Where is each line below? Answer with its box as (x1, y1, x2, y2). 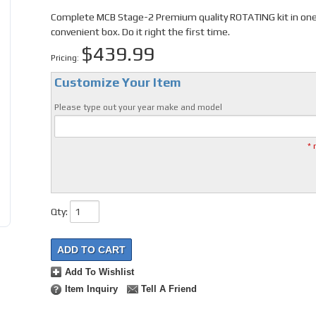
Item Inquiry (64, 284, 118, 295)
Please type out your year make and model (54, 102, 222, 113)
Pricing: (50, 53, 81, 63)
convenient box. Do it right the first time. (50, 26, 230, 37)
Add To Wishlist (64, 267, 134, 278)
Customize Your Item (54, 75, 181, 90)
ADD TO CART (56, 244, 126, 256)
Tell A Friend (140, 284, 197, 295)
